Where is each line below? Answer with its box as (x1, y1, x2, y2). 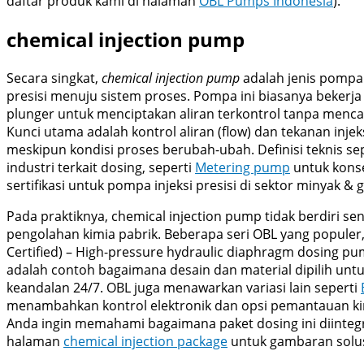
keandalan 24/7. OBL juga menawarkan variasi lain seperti (6, 278, 361, 297)
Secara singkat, (6, 68, 102, 87)
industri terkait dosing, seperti (6, 158, 195, 176)
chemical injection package (63, 331, 227, 350)
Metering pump (195, 158, 290, 176)
